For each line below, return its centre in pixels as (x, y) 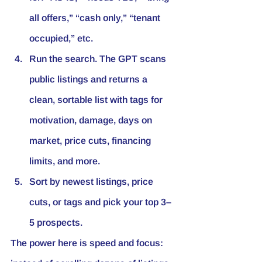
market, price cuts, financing (91, 140)
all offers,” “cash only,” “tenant (96, 18)
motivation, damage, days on (92, 120)
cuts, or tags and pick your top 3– (100, 202)
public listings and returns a (89, 79)
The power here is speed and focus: (88, 243)
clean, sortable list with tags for (97, 99)
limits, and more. (65, 161)
